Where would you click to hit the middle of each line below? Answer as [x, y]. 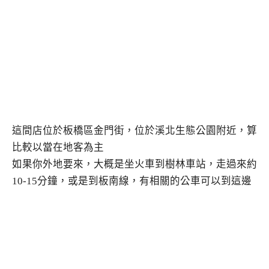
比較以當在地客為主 [58, 148]
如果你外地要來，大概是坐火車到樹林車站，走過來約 [134, 165]
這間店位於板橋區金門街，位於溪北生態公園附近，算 [134, 131]
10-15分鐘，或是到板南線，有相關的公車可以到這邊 [132, 181]
